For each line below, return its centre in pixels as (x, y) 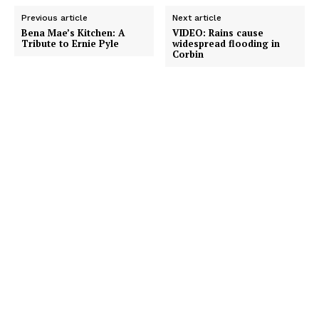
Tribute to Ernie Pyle (70, 44)
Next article (197, 18)
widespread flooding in (226, 44)
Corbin (188, 54)
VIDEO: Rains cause (218, 33)
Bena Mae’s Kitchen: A (73, 33)
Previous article (54, 18)
